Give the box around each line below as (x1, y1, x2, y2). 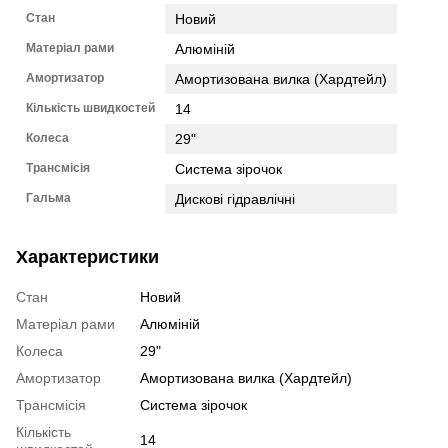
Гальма (26, 190, 71, 205)
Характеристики (16, 246, 159, 267)
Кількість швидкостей (26, 100, 155, 115)
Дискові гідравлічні (175, 190, 295, 207)
